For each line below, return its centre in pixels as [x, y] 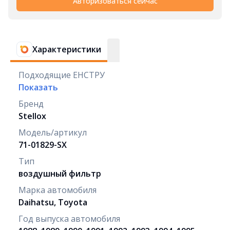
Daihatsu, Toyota [53, 202]
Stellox [32, 116]
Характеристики [67, 49]
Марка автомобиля [57, 190]
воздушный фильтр [60, 173]
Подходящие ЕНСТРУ [62, 75]
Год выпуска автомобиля [69, 218]
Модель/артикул [53, 132]
